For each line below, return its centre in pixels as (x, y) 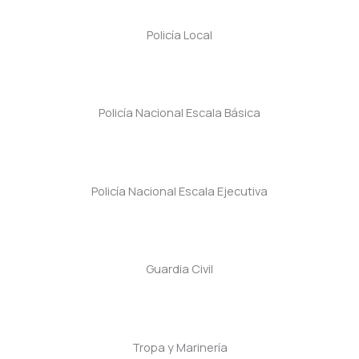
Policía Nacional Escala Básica (179, 113)
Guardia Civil (179, 269)
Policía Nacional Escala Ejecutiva (179, 190)
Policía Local (179, 34)
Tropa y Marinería (179, 347)
